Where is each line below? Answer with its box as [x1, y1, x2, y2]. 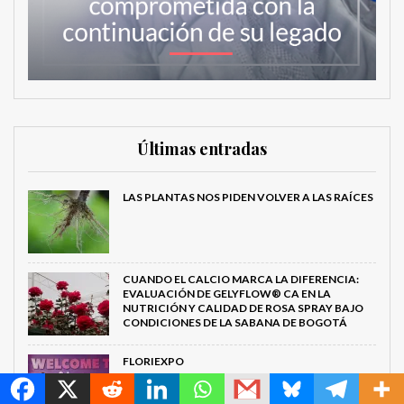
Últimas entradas [137, 138, 267, 161]
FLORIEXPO [123, 354, 184, 369]
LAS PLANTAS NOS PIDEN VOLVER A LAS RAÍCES [123, 190, 373, 205]
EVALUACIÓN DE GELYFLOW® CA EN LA [123, 287, 331, 301]
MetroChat [103, 344, 179, 363]
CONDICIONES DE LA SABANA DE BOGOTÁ [123, 316, 347, 330]
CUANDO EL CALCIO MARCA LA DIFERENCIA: [123, 272, 359, 287]
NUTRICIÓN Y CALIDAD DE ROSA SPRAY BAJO [123, 301, 363, 316]
